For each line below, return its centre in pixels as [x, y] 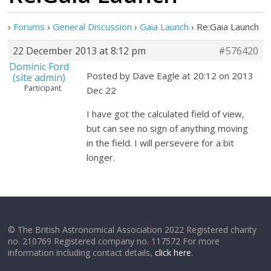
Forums [29, 27]
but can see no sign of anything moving [168, 128]
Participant [43, 88]
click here [173, 253]
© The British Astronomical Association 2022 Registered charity [132, 230]
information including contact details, [82, 253]
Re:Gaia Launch [228, 27]
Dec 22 [102, 90]
